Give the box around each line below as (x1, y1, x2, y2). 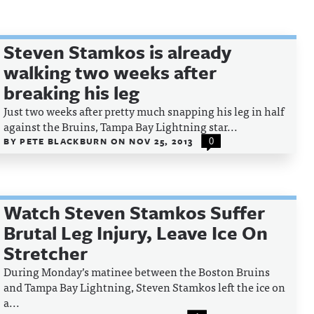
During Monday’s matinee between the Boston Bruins (4, 262, 271, 280)
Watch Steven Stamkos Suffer (4, 199, 266, 226)
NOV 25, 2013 (129, 135, 193, 147)
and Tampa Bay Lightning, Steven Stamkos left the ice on (4, 278, 286, 296)
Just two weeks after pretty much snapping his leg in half (4, 102, 285, 120)
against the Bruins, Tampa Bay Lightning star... (4, 117, 238, 135)
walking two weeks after (4, 59, 217, 86)
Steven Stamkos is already (4, 39, 232, 65)
